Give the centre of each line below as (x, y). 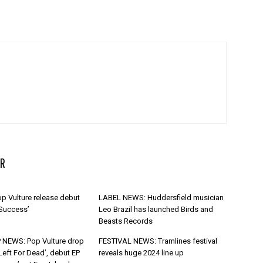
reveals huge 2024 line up (141, 253)
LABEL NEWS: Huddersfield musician (161, 198)
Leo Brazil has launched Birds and (156, 209)
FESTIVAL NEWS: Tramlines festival (158, 241)
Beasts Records (126, 221)
